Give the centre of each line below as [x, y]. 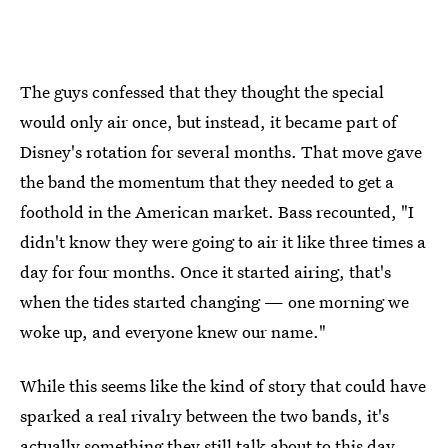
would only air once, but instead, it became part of [208, 121]
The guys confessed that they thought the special [202, 91]
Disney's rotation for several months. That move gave [221, 151]
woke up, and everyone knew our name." [173, 331]
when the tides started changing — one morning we [214, 301]
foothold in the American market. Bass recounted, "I [217, 211]
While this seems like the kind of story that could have [223, 385]
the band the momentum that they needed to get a [207, 181]
